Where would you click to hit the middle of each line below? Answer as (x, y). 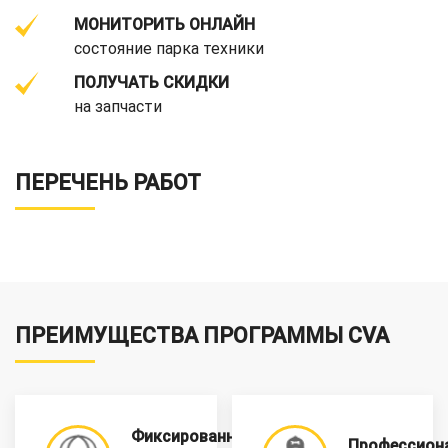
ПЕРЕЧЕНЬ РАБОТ (108, 182)
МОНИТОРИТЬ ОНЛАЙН (164, 24)
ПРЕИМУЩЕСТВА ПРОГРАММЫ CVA (202, 335)
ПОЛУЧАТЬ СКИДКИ (151, 82)
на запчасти (118, 106)
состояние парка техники (169, 48)
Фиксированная (192, 436)
